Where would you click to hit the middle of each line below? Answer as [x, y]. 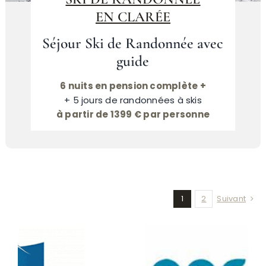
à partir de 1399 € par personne [133, 115]
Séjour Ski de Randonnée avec [133, 44]
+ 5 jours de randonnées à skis [133, 100]
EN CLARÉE [133, 17]
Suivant [231, 199]
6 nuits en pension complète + [133, 86]
